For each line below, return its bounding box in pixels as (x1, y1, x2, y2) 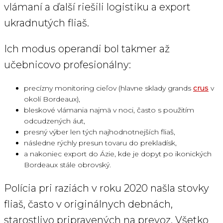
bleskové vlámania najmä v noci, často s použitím (24, 106, 194, 115)
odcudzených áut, (24, 116, 85, 126)
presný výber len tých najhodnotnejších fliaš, (24, 127, 175, 137)
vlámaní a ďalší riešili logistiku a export (4, 1, 191, 13)
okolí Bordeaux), (24, 95, 80, 104)
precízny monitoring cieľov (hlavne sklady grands (24, 84, 193, 93)
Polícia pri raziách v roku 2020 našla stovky (4, 182, 209, 195)
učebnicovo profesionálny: (4, 59, 131, 71)
